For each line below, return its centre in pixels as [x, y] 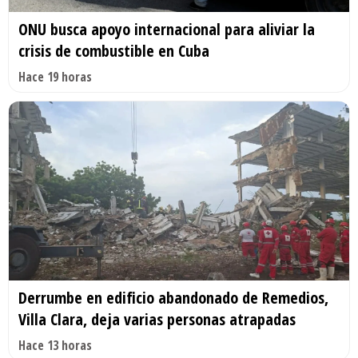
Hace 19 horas [55, 77]
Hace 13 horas [55, 345]
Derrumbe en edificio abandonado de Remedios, [173, 298]
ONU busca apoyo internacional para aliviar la [167, 30]
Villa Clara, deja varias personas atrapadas [157, 319]
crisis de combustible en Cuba [114, 51]
